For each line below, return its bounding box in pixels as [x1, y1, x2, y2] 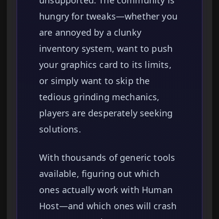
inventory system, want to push [39, 43, 173, 55]
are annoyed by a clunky [39, 26, 141, 39]
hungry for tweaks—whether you [39, 10, 178, 22]
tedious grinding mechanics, [39, 91, 160, 103]
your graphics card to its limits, [39, 59, 172, 71]
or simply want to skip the [39, 75, 150, 87]
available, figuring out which [39, 168, 160, 180]
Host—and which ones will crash [39, 200, 177, 212]
